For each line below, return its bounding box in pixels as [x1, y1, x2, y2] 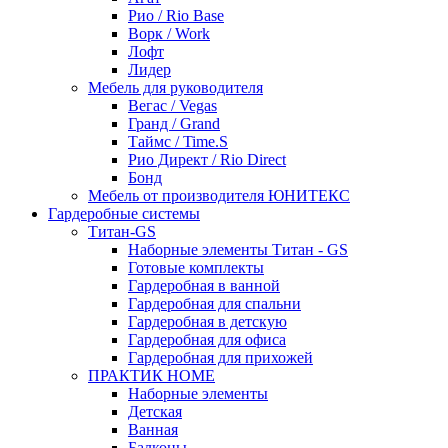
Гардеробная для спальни [128, 294, 301, 312]
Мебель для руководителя [88, 78, 263, 96]
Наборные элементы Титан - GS [128, 240, 348, 258]
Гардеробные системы [48, 204, 200, 222]
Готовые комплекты [128, 258, 264, 276]
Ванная [128, 420, 178, 438]
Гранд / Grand [128, 114, 220, 132]
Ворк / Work [128, 24, 210, 42]
